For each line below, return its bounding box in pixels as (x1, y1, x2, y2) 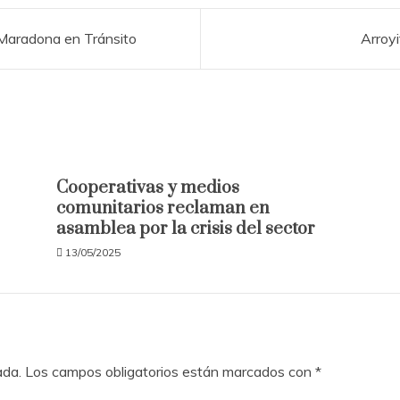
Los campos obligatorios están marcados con (25, 362, 315, 380)
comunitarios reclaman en (55, 197, 270, 220)
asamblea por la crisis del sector (55, 218, 315, 240)
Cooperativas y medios (55, 177, 239, 199)
